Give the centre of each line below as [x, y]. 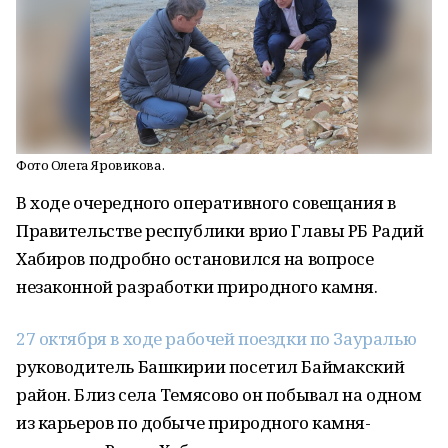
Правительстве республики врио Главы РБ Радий [220, 230]
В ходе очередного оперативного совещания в [206, 202]
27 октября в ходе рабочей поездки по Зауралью [216, 338]
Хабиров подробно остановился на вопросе [195, 258]
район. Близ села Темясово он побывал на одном [219, 394]
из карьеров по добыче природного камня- [193, 422]
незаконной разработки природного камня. [197, 286]
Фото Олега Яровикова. [90, 165]
